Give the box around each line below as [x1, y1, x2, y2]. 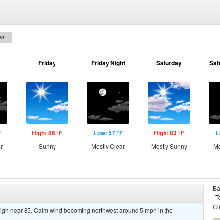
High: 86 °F [32, 128, 62, 137]
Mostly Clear [91, 142, 125, 150]
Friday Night [91, 58, 125, 67]
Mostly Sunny [151, 142, 187, 150]
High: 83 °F [154, 128, 184, 137]
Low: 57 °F [93, 128, 123, 137]
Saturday [156, 58, 182, 67]
